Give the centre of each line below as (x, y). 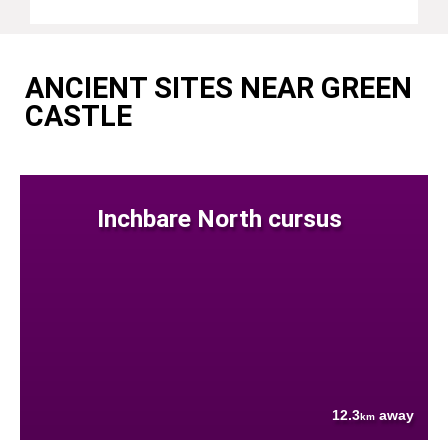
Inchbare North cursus (219, 219)
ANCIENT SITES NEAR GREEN (218, 88)
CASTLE (78, 116)
